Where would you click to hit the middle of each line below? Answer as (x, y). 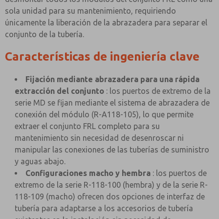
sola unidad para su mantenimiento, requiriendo (90, 11)
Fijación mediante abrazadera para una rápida (112, 79)
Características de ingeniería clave (102, 56)
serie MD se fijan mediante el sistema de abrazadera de (112, 103)
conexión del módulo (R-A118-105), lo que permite (104, 114)
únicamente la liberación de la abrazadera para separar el (106, 22)
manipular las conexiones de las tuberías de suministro (112, 150)
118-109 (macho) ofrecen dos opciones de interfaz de (110, 197)
